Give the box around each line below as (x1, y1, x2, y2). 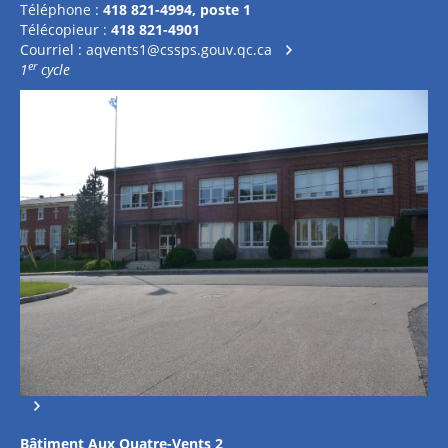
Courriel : (20, 40, 86, 59)
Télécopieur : (20, 20, 111, 39)
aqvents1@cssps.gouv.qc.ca (86, 40, 272, 59)
